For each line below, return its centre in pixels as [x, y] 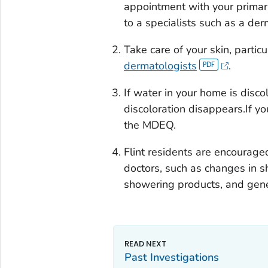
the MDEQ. [150, 125]
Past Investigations [171, 257]
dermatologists [160, 66]
